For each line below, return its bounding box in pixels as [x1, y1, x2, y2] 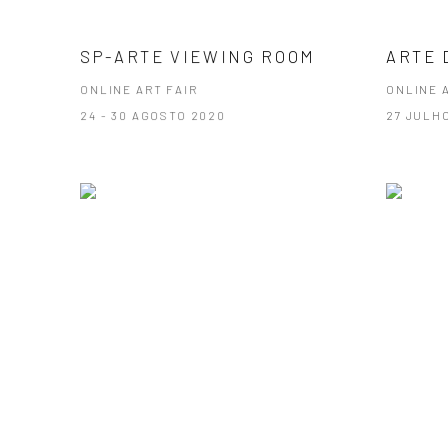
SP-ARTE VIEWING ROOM [80, 45, 316, 66]
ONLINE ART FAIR [80, 81, 198, 96]
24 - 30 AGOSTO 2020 [80, 107, 226, 122]
